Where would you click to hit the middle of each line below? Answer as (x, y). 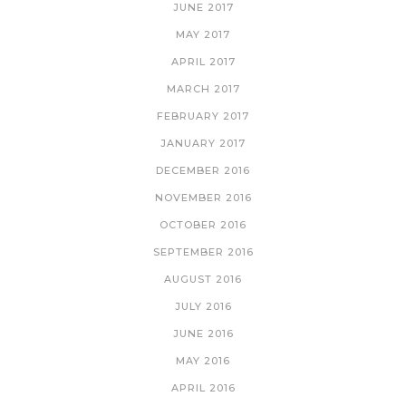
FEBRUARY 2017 (203, 116)
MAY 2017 (203, 34)
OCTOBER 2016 (203, 224)
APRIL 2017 (203, 61)
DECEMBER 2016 (203, 170)
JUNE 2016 (203, 333)
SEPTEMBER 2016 (203, 251)
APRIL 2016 (203, 387)
